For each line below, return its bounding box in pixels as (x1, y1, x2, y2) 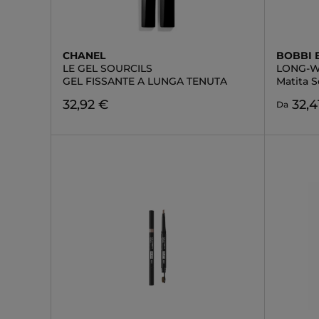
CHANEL (63, 49, 105, 62)
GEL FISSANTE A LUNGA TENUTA (63, 75, 227, 88)
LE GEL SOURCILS (63, 62, 152, 75)
